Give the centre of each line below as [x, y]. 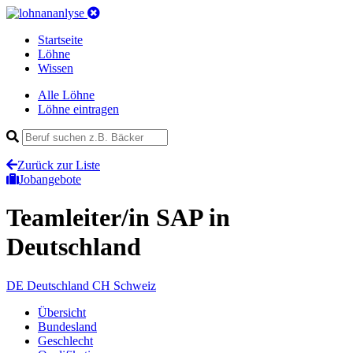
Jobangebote [50, 179]
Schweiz [135, 285]
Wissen [56, 68]
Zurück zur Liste [59, 165]
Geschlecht [65, 340]
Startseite [60, 40]
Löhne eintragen [78, 109]
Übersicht [62, 312]
